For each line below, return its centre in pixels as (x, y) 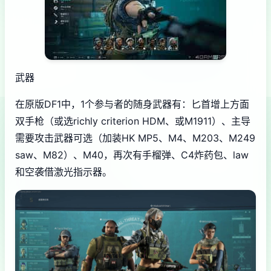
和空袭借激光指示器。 (64, 172)
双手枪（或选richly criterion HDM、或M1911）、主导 (133, 121)
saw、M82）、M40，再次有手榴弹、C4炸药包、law (132, 155)
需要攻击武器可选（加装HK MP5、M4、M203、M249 (135, 138)
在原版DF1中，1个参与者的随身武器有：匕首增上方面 (132, 104)
